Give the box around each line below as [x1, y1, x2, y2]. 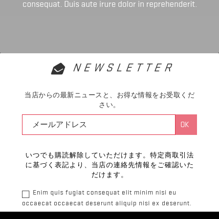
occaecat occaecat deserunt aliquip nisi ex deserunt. [22, 198, 192, 207]
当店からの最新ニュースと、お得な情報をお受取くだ [24, 91, 195, 99]
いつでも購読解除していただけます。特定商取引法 [25, 151, 194, 159]
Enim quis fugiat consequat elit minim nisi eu [33, 188, 176, 197]
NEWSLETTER [71, 61, 178, 75]
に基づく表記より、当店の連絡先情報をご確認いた [25, 161, 194, 169]
